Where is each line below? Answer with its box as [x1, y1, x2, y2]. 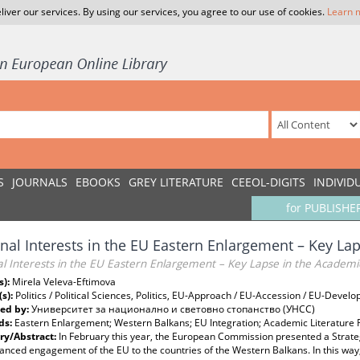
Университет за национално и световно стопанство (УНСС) [31, 302, 315, 316]
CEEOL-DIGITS [231, 174, 305, 190]
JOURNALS [12, 174, 67, 190]
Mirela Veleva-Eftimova [12, 275, 116, 288]
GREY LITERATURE [129, 174, 223, 190]
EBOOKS [76, 174, 121, 190]
